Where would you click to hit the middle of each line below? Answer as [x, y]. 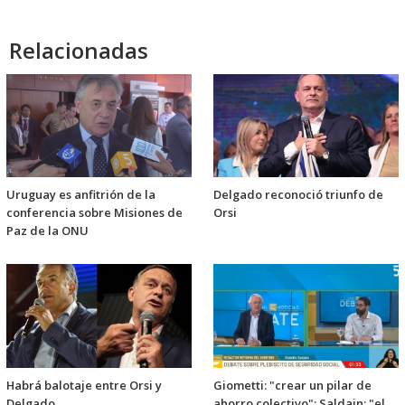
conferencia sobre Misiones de [94, 213]
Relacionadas [79, 51]
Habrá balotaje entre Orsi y [84, 385]
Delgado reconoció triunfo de [298, 195]
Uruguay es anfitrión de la [81, 195]
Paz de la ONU [47, 231]
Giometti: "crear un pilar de [292, 385]
